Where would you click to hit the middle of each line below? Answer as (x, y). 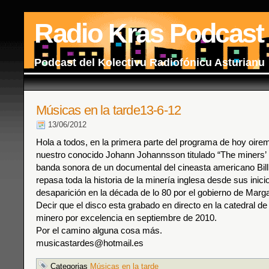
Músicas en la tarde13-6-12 (109, 110)
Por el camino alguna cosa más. (99, 230)
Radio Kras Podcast (149, 33)
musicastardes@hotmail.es (90, 243)
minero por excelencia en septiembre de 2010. (126, 218)
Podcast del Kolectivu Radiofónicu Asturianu (150, 62)
